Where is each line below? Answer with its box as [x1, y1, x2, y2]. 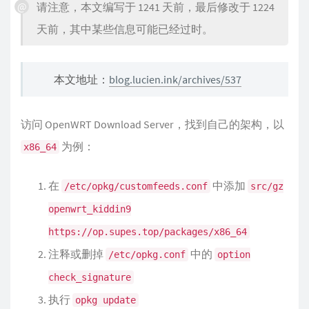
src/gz [250, 181, 283, 192]
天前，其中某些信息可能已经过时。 [37, 22, 213, 36]
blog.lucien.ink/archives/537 [109, 72, 241, 86]
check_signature [48, 272, 131, 283]
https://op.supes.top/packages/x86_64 [48, 226, 247, 237]
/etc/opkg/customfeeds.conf [64, 181, 208, 192]
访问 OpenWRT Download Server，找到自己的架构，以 [21, 117, 284, 131]
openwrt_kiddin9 [48, 203, 131, 215]
